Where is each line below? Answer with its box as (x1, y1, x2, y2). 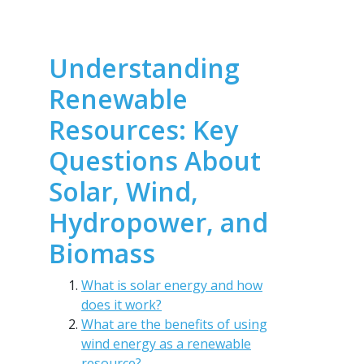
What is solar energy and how (81, 275, 262, 294)
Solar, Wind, (49, 173, 198, 209)
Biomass (49, 235, 155, 271)
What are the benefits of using (81, 314, 267, 333)
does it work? (81, 295, 162, 314)
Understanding (49, 50, 240, 85)
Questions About (49, 142, 261, 178)
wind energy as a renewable (81, 334, 251, 353)
